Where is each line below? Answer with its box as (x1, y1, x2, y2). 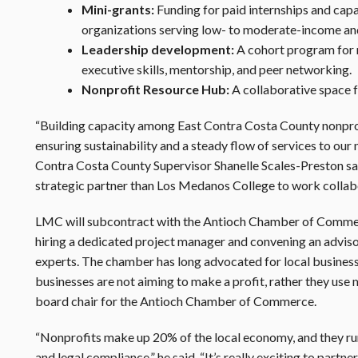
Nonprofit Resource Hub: (81, 82, 229, 97)
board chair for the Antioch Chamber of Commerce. (35, 293, 319, 308)
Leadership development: (81, 42, 237, 57)
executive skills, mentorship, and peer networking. (81, 62, 352, 77)
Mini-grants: (81, 2, 157, 17)
